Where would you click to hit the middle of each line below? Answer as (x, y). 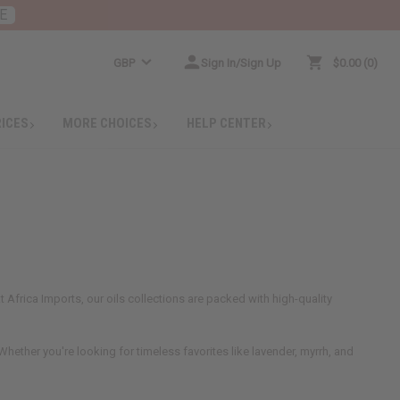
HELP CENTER (227, 123)
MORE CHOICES (108, 123)
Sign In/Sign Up (242, 62)
